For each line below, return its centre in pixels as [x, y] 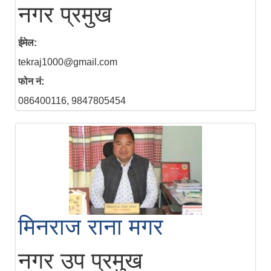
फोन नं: [31, 82]
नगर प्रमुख [65, 15]
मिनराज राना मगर [91, 227]
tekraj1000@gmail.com [68, 62]
